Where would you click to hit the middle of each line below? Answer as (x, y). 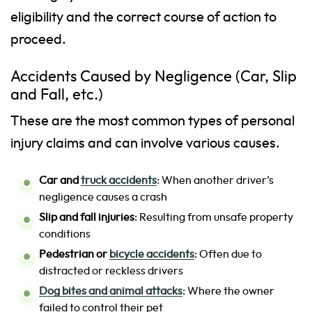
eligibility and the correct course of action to (143, 18)
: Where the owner (228, 291)
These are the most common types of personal (153, 122)
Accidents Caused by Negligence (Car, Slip (154, 77)
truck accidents (119, 181)
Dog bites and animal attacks (111, 291)
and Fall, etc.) (57, 95)
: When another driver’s (215, 181)
